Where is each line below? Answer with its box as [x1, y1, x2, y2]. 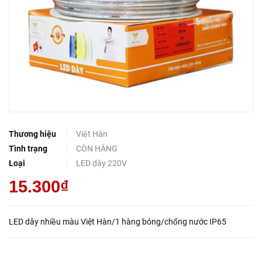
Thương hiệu [9, 129, 56, 139]
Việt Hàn [76, 129, 108, 139]
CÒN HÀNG [76, 144, 118, 154]
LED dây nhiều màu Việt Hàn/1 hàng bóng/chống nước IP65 [9, 217, 226, 227]
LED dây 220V [76, 158, 127, 168]
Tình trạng [9, 144, 47, 154]
